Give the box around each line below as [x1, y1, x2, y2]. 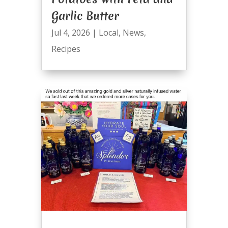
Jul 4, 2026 [51, 27, 90, 39]
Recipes [51, 43, 80, 55]
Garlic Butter [51, 8, 119, 24]
